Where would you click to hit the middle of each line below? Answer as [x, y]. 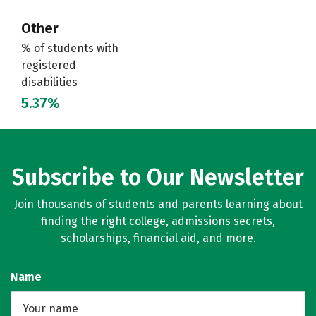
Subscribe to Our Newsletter [158, 177]
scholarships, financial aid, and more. [158, 238]
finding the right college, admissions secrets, [158, 221]
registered [49, 66]
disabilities [49, 83]
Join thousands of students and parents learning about [158, 205]
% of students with [70, 49]
